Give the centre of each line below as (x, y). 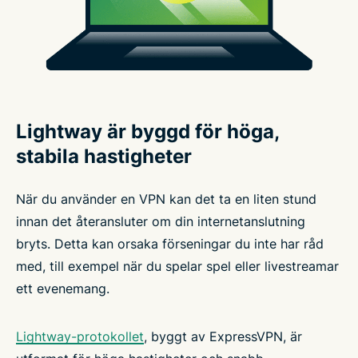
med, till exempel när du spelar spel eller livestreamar (177, 266)
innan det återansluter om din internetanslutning (161, 221)
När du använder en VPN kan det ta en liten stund (166, 199)
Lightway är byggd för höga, (147, 131)
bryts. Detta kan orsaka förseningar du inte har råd (170, 243)
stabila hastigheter (104, 156)
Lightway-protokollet (80, 336)
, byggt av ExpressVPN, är (223, 336)
